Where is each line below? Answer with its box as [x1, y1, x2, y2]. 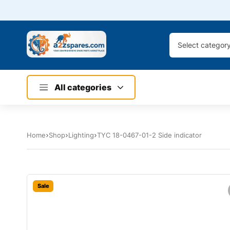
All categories [54, 82, 111, 93]
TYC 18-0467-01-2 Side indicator [97, 131, 202, 140]
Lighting [68, 131, 94, 140]
